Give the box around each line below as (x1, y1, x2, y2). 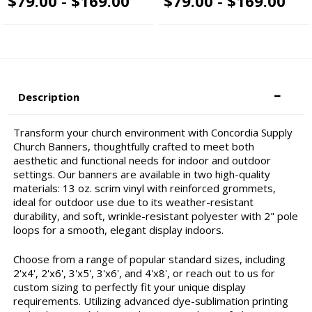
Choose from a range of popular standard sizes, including (13, 252, 286, 267)
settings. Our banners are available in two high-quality (13, 166, 270, 181)
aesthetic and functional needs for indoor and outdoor (13, 153, 271, 167)
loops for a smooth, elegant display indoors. (13, 222, 224, 237)
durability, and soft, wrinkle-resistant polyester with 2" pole (13, 208, 298, 223)
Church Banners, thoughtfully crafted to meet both (13, 139, 254, 153)
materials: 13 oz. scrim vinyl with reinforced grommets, (13, 180, 276, 195)
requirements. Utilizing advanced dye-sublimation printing (13, 294, 288, 309)
